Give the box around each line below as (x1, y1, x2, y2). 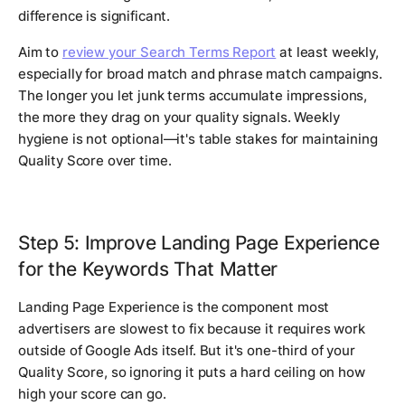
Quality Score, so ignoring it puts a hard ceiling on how (18, 363, 365, 381)
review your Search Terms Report (61, 43, 277, 61)
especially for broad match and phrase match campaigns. (18, 65, 382, 83)
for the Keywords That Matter (18, 257, 278, 281)
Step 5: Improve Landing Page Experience (18, 231, 380, 255)
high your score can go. (18, 385, 166, 403)
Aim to (18, 43, 62, 61)
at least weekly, (276, 43, 379, 61)
